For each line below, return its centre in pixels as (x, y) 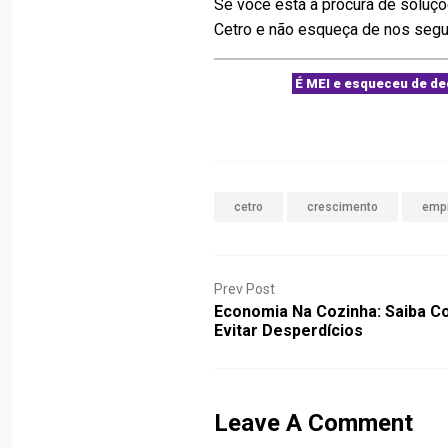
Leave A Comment (314, 423)
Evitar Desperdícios (289, 330)
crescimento (343, 207)
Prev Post (245, 289)
